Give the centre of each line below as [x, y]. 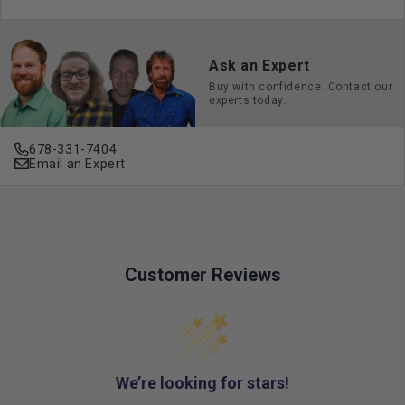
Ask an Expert [259, 65]
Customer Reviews [202, 275]
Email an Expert [77, 164]
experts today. [248, 100]
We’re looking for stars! [202, 383]
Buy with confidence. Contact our [301, 86]
